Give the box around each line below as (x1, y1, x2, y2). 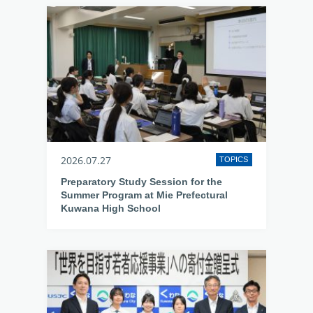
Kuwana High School (61, 203, 161, 214)
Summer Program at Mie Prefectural (61, 189, 228, 201)
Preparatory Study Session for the (61, 176, 223, 187)
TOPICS (219, 155, 249, 163)
